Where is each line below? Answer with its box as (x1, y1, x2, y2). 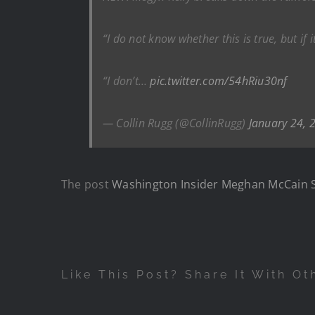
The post (61, 176, 112, 193)
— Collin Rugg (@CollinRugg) (103, 115, 249, 131)
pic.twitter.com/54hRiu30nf (150, 73, 288, 89)
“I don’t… (103, 73, 150, 89)
